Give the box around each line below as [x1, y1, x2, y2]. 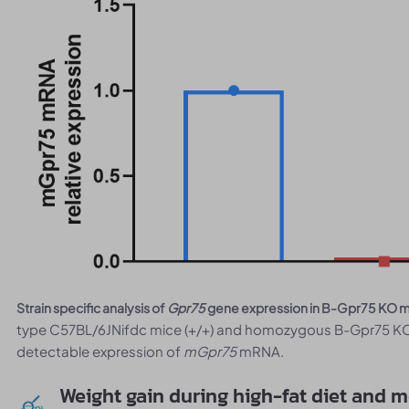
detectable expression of [16, 342, 182, 361]
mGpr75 [181, 342, 237, 361]
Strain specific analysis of [16, 299, 168, 317]
